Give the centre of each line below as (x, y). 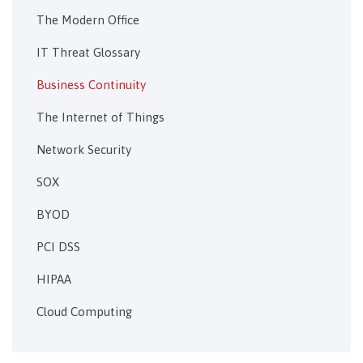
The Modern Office (88, 20)
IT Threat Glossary (88, 52)
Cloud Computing (84, 312)
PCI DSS (58, 247)
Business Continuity (91, 85)
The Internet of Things (100, 117)
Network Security (84, 149)
